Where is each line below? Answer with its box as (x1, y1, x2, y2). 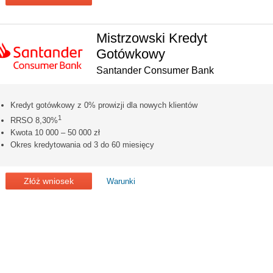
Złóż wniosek (24, 176, 74, 186)
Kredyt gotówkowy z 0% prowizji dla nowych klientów (10, 100, 197, 110)
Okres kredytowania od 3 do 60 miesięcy (10, 140, 154, 150)
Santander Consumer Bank (96, 65, 214, 76)
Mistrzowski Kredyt (96, 30, 207, 46)
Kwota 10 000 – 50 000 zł (10, 128, 100, 138)
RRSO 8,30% (10, 116, 58, 126)
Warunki (107, 177, 135, 186)
